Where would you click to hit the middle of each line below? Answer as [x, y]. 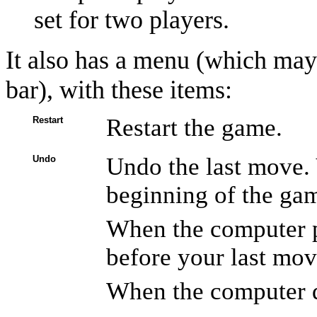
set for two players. [132, 19]
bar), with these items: [119, 90]
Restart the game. [194, 128]
